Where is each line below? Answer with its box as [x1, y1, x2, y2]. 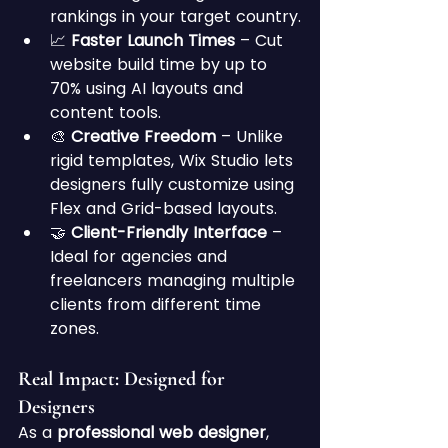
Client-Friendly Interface [71, 220, 267, 244]
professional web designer [57, 420, 266, 444]
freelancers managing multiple [50, 268, 300, 292]
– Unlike [216, 124, 288, 148]
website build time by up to [50, 52, 272, 76]
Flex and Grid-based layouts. [50, 196, 277, 220]
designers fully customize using [50, 172, 299, 196]
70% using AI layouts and [50, 76, 248, 100]
